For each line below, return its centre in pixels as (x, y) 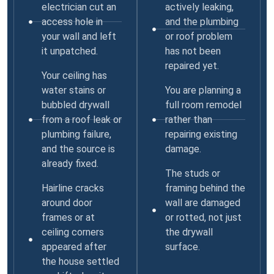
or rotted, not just (203, 217)
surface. (182, 246)
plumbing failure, (76, 134)
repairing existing (201, 134)
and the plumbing (202, 21)
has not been (193, 51)
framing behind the (205, 188)
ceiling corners (72, 232)
